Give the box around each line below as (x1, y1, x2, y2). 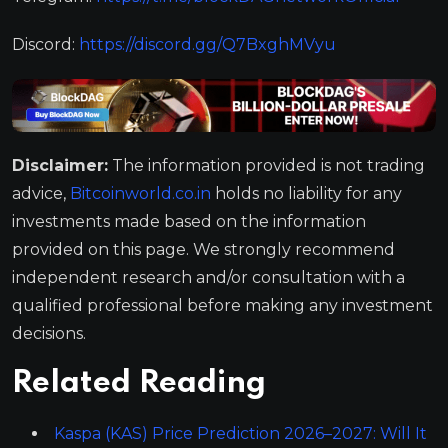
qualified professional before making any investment (12, 296, 433, 316)
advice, (12, 184, 70, 204)
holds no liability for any (215, 184, 402, 204)
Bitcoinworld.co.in (70, 184, 215, 204)
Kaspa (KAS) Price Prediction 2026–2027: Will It (54, 424, 427, 444)
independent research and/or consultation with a (12, 268, 405, 288)
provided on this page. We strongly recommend (12, 240, 395, 260)
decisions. (12, 324, 86, 344)
